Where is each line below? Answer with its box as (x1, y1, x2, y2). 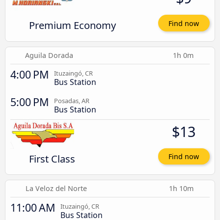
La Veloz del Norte (25, 184, 87, 193)
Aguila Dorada (25, 50, 74, 60)
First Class (28, 151, 75, 165)
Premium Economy (28, 18, 116, 32)
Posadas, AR (54, 96, 89, 105)
